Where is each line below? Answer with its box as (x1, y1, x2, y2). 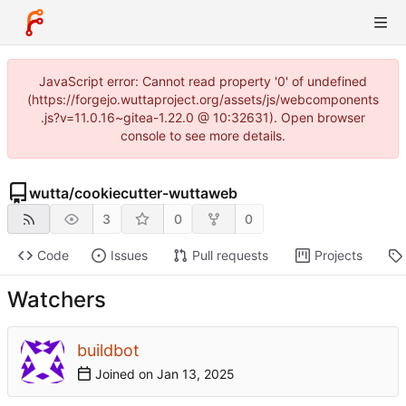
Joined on (92, 366, 157, 382)
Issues (110, 247, 148, 264)
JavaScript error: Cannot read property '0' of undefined (39, 73, 367, 89)
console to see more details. (121, 128, 285, 143)
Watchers (7, 286, 106, 314)
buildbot (77, 341, 140, 361)
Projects (314, 247, 362, 264)
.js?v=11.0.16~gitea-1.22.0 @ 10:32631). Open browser (41, 110, 365, 125)
